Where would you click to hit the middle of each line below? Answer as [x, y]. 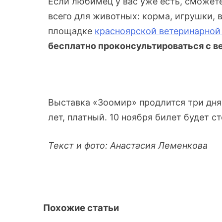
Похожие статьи [81, 208]
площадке [71, 31]
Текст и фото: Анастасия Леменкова [128, 145]
